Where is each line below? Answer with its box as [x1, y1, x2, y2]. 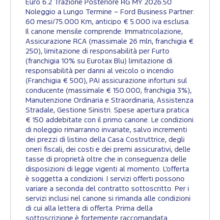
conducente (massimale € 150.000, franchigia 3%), [26, 87, 192, 94]
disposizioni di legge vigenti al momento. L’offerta [26, 166, 189, 173]
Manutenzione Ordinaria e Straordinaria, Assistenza [26, 97, 193, 104]
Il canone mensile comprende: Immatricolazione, [26, 28, 183, 35]
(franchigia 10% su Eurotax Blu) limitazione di [26, 58, 172, 65]
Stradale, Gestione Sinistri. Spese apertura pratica [26, 107, 189, 114]
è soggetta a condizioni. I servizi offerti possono [26, 176, 185, 183]
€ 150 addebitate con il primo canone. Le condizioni [26, 117, 193, 124]
